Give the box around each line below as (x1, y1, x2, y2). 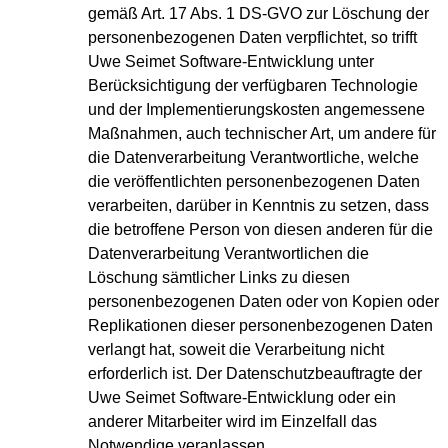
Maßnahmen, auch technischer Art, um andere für (88, 125, 436, 143)
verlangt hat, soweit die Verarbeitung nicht (88, 341, 384, 359)
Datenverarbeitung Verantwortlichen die (88, 245, 369, 263)
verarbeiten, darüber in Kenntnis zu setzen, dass (88, 197, 429, 215)
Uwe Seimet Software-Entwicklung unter (88, 53, 374, 71)
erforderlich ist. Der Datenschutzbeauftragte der (88, 365, 422, 383)
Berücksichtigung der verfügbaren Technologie (88, 77, 418, 95)
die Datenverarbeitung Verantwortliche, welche (88, 149, 419, 167)
